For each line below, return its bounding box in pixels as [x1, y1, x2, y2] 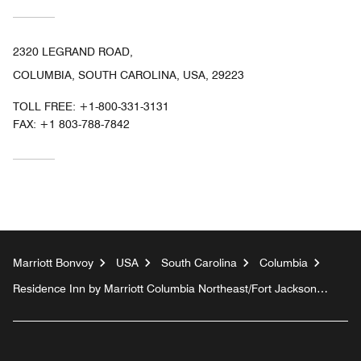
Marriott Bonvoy [13, 256, 93, 270]
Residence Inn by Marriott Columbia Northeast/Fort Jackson [13, 282, 317, 296]
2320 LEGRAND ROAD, [13, 45, 133, 59]
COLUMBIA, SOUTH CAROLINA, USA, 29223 [13, 68, 244, 82]
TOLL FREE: [13, 100, 79, 114]
